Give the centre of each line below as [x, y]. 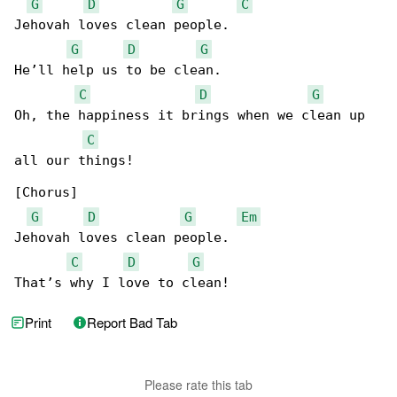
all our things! [74, 161]
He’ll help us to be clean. [118, 70]
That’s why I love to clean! [122, 283]
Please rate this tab [198, 385]
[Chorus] [46, 193]
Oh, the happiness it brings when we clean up [194, 116]
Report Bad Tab [132, 323]
